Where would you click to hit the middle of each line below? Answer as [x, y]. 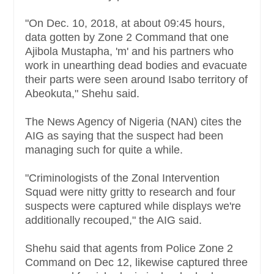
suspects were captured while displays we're [133, 206]
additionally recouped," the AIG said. [115, 220]
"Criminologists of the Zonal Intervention [122, 178]
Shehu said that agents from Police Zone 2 [129, 249]
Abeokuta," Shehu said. [84, 94]
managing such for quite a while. [106, 150]
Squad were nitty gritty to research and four [130, 192]
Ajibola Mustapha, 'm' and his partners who [129, 52]
